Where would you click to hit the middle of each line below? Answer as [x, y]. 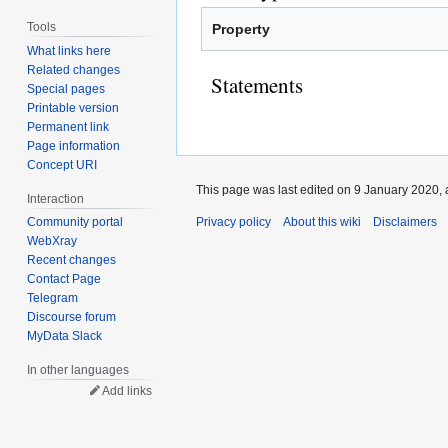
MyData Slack [65, 336]
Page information [74, 145]
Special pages [66, 88]
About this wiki [322, 221]
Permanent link [68, 126]
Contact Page [64, 279]
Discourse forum [72, 317]
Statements [257, 84]
